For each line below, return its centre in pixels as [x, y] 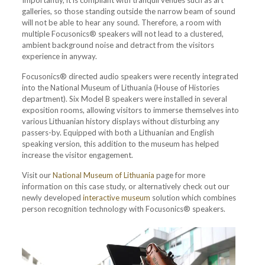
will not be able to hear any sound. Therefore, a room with [121, 22]
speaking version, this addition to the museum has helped [120, 143]
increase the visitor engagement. [77, 155]
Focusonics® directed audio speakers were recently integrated [130, 76]
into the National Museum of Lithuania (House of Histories [120, 87]
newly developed [52, 197]
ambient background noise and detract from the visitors [118, 45]
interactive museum [116, 197]
